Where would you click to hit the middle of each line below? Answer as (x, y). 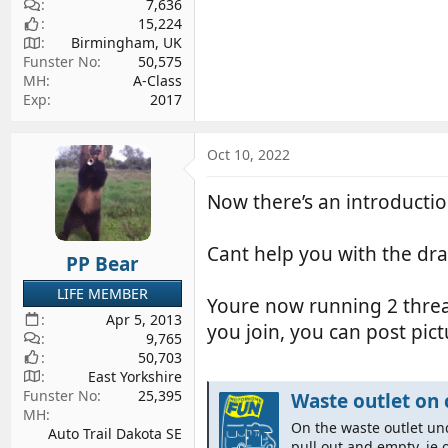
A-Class (157, 80)
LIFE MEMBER (102, 293)
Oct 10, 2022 (248, 154)
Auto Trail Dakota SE (115, 433)
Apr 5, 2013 (144, 319)
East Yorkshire (135, 376)
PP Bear (102, 263)
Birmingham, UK (126, 42)
